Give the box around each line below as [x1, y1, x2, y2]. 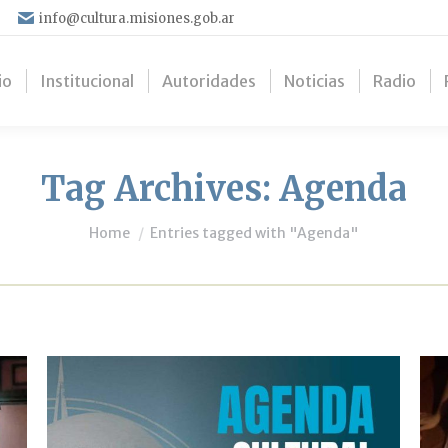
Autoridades [162, 71, 256, 91]
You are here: [89, 213, 193, 233]
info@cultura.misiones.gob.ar [39, 9, 235, 27]
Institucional [40, 71, 134, 91]
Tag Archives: [41, 168, 279, 210]
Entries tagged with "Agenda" [150, 224, 359, 242]
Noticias [284, 71, 345, 91]
